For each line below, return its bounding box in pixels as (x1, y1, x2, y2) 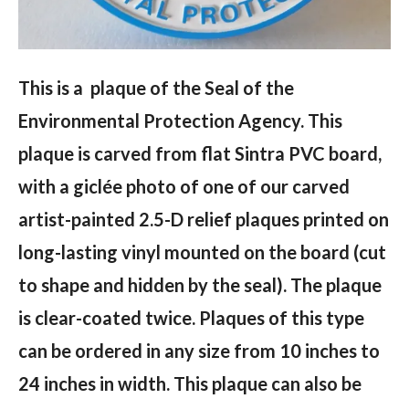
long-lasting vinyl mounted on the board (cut (18, 241, 386, 264)
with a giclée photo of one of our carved (18, 175, 350, 198)
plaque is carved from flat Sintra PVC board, (18, 142, 382, 165)
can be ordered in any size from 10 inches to (18, 340, 380, 362)
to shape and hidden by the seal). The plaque (18, 274, 382, 297)
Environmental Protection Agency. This (18, 110, 342, 132)
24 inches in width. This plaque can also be (18, 372, 362, 395)
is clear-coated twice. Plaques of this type (18, 307, 364, 330)
